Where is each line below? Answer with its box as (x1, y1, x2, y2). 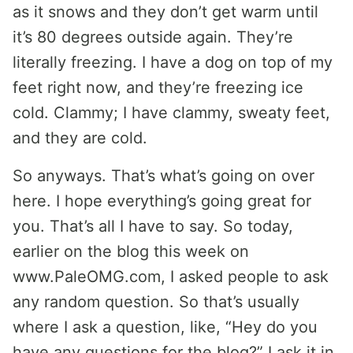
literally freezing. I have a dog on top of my (13, 53, 333, 72)
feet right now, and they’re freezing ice (13, 78, 303, 97)
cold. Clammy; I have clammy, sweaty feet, (13, 103, 330, 122)
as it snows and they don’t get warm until (13, 2, 318, 21)
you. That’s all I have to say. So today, (13, 217, 293, 236)
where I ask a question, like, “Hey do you (13, 318, 318, 336)
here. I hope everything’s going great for (13, 191, 311, 210)
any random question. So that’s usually (13, 292, 299, 311)
